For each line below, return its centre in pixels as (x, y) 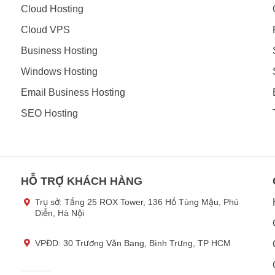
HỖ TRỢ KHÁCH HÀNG (82, 181)
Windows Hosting (59, 71)
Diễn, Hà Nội (60, 213)
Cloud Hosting (52, 9)
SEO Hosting (49, 113)
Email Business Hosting (73, 92)
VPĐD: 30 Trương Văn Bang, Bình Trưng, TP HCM (133, 243)
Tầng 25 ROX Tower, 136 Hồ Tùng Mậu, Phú (152, 202)
